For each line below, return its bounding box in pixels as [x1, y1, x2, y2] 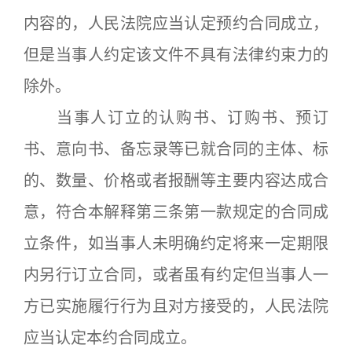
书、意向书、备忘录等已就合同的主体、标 [24, 140, 328, 159]
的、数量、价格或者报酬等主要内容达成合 [24, 171, 328, 190]
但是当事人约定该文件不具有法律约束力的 [24, 46, 328, 64]
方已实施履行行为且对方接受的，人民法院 [24, 297, 328, 316]
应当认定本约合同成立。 [24, 328, 196, 347]
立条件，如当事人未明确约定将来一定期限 [24, 234, 328, 253]
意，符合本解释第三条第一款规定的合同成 [24, 203, 328, 222]
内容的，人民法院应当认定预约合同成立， [24, 14, 328, 33]
